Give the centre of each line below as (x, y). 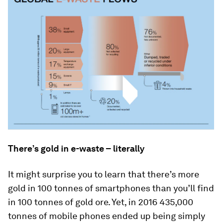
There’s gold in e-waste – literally (76, 149)
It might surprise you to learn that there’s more (104, 174)
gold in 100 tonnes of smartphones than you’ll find (111, 188)
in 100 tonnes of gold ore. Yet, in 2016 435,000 (101, 202)
